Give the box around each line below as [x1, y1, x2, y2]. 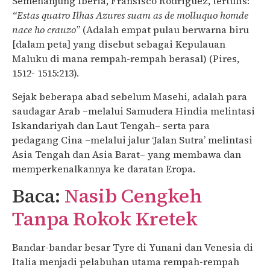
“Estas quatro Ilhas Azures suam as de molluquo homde [12, 8, 248, 22]
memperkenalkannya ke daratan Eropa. [12, 162, 195, 175]
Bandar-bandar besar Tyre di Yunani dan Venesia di [12, 240, 253, 254]
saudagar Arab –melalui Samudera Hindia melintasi [12, 104, 255, 118]
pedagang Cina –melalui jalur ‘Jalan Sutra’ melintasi [12, 133, 253, 146]
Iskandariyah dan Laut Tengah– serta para [12, 118, 210, 132]
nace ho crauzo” [12, 23, 80, 37]
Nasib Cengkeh [64, 183, 202, 210]
